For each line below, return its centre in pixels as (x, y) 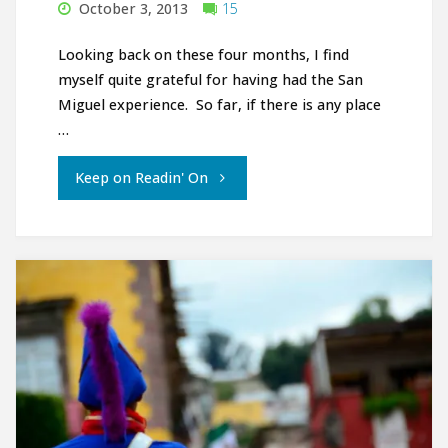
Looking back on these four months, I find (203, 54)
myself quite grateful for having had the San (210, 79)
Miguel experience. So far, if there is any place (219, 104)
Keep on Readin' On (141, 178)
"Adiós (228, 177)
